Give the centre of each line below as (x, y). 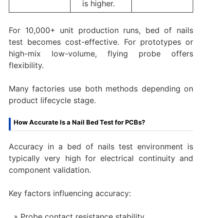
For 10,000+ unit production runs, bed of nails (101, 30)
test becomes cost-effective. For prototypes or (101, 42)
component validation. (50, 170)
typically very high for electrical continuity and (101, 158)
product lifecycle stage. (52, 100)
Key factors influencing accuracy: (70, 193)
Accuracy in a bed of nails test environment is (101, 146)
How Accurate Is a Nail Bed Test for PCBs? (79, 122)
